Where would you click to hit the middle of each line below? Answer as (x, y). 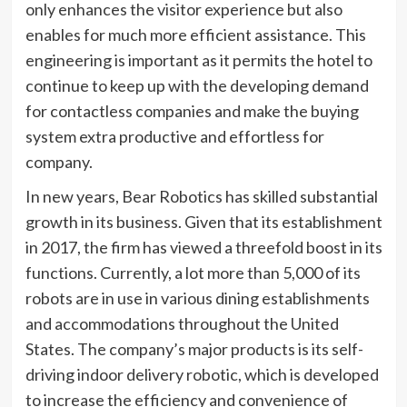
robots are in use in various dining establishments (197, 298)
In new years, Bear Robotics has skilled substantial (201, 196)
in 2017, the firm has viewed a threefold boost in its (203, 247)
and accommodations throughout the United (182, 323)
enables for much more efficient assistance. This (195, 35)
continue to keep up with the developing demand (197, 85)
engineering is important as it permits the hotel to (199, 60)
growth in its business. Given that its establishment (203, 222)
